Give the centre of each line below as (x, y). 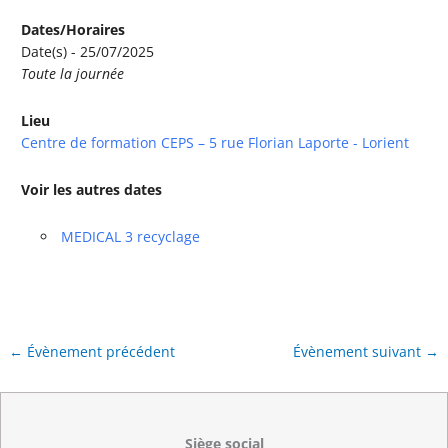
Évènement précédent (99, 351)
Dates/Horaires (73, 29)
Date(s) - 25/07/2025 (88, 51)
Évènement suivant (358, 351)
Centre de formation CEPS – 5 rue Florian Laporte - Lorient (215, 142)
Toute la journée (73, 73)
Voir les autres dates (92, 189)
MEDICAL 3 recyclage (130, 236)
